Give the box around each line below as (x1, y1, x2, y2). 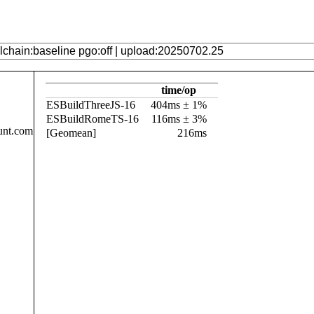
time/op (161, 84, 196, 96)
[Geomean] (46, 127, 96, 139)
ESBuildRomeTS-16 (46, 113, 139, 125)
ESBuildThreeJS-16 (46, 99, 135, 111)
